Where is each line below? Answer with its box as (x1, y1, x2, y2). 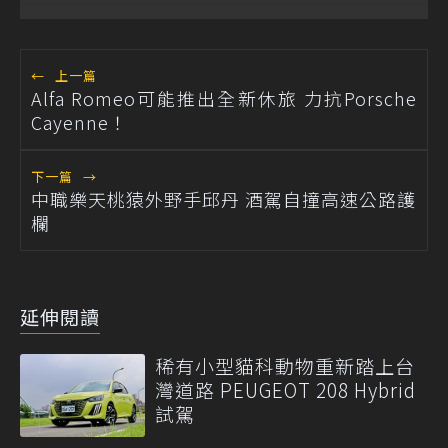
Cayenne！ (31, 108, 128, 135)
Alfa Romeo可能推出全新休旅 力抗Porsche (31, 84, 417, 111)
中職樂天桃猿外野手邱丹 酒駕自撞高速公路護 (31, 185, 416, 212)
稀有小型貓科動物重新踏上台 (155, 351, 415, 379)
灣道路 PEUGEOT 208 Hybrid (155, 375, 416, 403)
